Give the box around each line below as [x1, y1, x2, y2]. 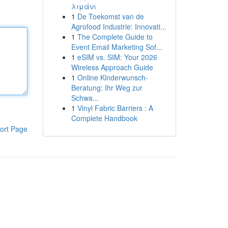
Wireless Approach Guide [71, 62, 153, 72]
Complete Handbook [71, 113, 137, 123]
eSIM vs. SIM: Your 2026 [77, 52, 157, 62]
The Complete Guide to [77, 32, 153, 42]
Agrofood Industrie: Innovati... [71, 21, 166, 32]
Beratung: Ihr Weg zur [71, 82, 142, 93]
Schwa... [71, 93, 99, 103]
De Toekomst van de [77, 11, 144, 21]
